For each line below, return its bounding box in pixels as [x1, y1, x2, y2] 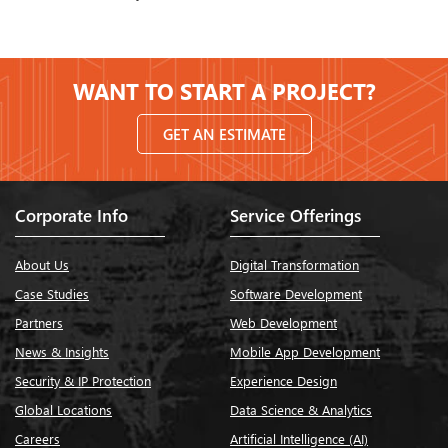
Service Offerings [230, 204, 362, 227]
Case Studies [15, 285, 89, 302]
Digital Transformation [230, 256, 360, 273]
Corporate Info [15, 204, 128, 227]
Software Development [230, 285, 363, 302]
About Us [15, 256, 69, 273]
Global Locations [15, 401, 112, 418]
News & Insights [15, 343, 109, 360]
